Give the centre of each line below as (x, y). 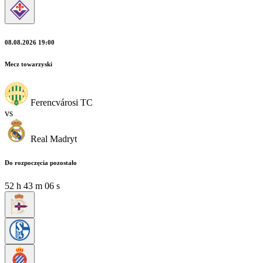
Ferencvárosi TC (62, 102)
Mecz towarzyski (28, 64)
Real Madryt (54, 139)
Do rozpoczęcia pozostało (41, 162)
